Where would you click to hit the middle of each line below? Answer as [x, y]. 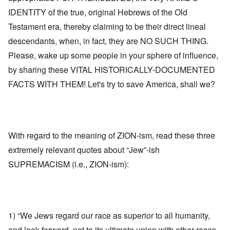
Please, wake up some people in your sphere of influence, [113, 55]
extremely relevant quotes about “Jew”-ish [84, 149]
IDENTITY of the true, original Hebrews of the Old [98, 12]
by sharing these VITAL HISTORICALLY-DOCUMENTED [112, 69]
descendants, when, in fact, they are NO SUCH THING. [108, 41]
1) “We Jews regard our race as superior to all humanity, [109, 215]
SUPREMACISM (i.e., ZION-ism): [69, 164]
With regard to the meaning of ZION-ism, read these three [112, 135]
